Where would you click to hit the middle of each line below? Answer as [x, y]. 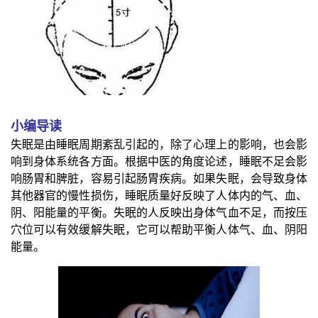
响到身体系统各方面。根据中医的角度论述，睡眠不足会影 [159, 161]
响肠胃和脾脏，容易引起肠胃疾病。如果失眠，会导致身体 [159, 179]
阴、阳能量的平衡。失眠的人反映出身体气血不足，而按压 [159, 213]
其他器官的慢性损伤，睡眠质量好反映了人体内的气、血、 [159, 196]
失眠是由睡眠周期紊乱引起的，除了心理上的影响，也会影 [159, 144]
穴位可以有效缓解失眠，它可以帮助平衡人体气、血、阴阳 [159, 230]
